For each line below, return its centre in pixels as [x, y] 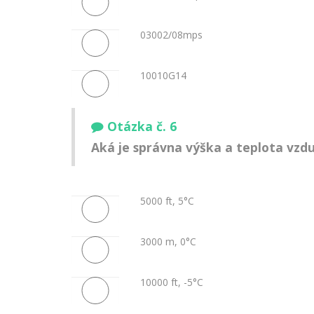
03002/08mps [171, 34]
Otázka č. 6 [142, 127]
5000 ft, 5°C [167, 200]
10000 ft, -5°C [171, 282]
